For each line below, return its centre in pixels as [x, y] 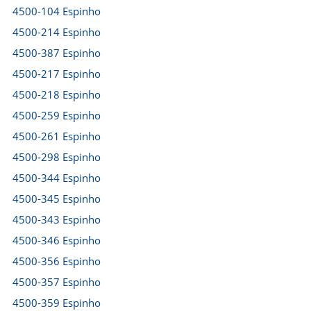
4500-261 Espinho [57, 136]
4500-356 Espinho [57, 261]
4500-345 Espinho [57, 199]
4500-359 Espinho [57, 303]
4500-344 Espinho [57, 178]
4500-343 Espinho [57, 219]
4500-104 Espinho [57, 11]
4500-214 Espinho [57, 32]
